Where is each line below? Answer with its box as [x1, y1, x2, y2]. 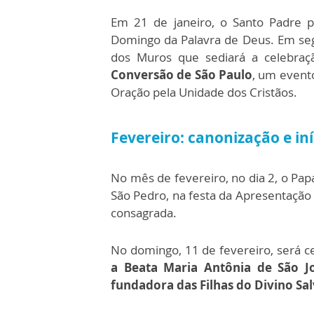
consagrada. [111, 205, 177, 221]
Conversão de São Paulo [111, 67, 252, 83]
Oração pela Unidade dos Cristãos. [111, 84, 297, 100]
